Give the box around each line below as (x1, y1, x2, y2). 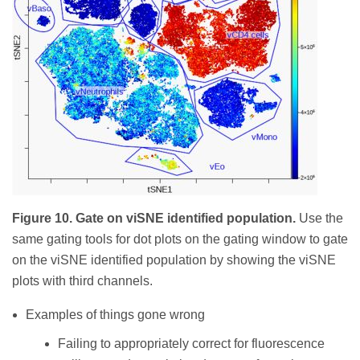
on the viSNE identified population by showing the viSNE (12, 252, 336, 267)
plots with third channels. (12, 273, 153, 288)
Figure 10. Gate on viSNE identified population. (12, 211, 296, 225)
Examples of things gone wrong (26, 307, 205, 321)
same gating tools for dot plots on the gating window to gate (12, 231, 348, 246)
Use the (296, 211, 343, 225)
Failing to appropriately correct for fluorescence (58, 336, 325, 350)
